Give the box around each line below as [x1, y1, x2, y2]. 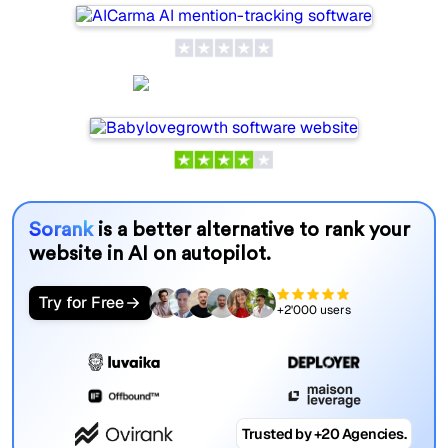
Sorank [28, 219, 98, 240]
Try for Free [38, 291, 124, 313]
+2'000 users [276, 302, 351, 319]
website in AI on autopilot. [28, 243, 271, 264]
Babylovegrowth [165, 81, 315, 102]
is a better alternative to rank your [97, 219, 410, 240]
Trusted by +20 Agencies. [242, 424, 407, 443]
